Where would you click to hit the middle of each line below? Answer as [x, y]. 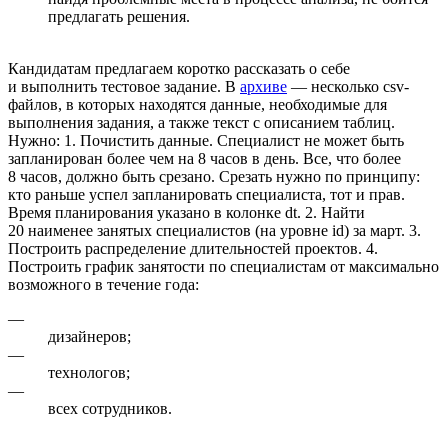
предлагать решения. [119, 16]
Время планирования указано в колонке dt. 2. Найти [186, 212]
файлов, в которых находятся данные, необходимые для [197, 104]
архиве [263, 86]
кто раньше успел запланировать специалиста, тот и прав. [206, 194]
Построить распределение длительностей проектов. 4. [193, 248]
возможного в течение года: [103, 284]
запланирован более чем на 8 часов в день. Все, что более [204, 158]
